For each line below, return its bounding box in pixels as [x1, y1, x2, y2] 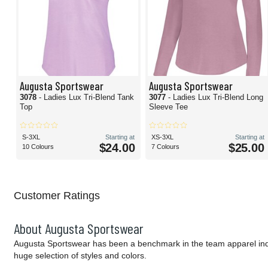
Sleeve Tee [149, 102, 188, 112]
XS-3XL [151, 133, 174, 141]
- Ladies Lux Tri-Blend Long [168, 93, 264, 102]
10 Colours [22, 143, 54, 151]
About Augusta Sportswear [14, 220, 144, 237]
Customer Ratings [14, 190, 100, 202]
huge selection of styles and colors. [14, 251, 147, 261]
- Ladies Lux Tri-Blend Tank [39, 93, 134, 102]
